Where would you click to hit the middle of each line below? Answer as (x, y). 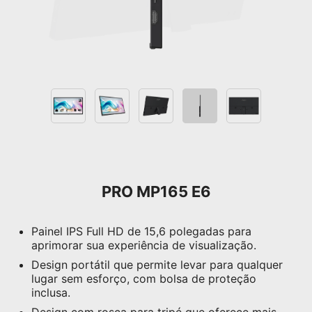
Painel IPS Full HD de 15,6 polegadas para (141, 232)
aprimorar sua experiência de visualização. (144, 245)
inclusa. (51, 293)
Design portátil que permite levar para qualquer (157, 265)
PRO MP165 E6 (156, 192)
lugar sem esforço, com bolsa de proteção (144, 279)
